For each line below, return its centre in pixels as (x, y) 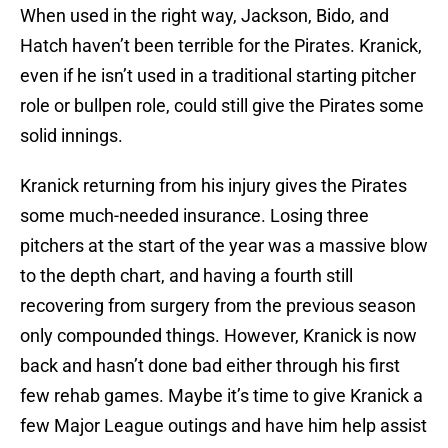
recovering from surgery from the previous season (218, 306)
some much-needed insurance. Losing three (194, 216)
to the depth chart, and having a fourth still (186, 276)
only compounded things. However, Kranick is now (218, 336)
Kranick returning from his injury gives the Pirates (213, 186)
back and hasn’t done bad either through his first (210, 366)
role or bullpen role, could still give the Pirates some (222, 106)
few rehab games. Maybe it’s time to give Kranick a (221, 396)
